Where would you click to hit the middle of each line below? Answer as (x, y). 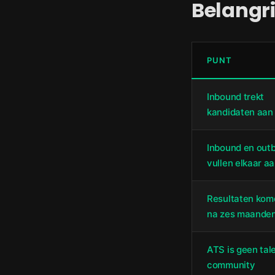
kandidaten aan (240, 112)
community (231, 265)
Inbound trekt (236, 97)
